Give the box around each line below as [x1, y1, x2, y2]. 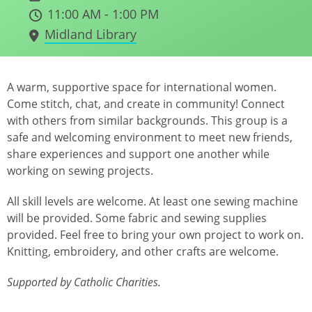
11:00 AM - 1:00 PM [47, 6, 159, 23]
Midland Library [45, 25, 136, 42]
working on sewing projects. [7, 162, 153, 178]
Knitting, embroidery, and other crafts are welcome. [7, 243, 279, 259]
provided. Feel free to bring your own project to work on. [7, 226, 304, 242]
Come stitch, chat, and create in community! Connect [7, 95, 285, 111]
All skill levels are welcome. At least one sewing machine [7, 193, 298, 209]
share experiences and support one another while [7, 146, 270, 162]
